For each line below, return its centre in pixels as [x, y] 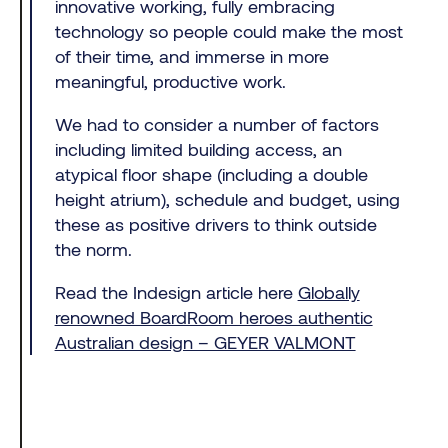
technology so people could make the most [228, 30]
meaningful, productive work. [170, 80]
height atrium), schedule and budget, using [227, 198]
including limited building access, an [198, 148]
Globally [328, 291]
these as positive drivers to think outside [215, 223]
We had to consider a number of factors [216, 123]
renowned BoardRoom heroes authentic [213, 316]
